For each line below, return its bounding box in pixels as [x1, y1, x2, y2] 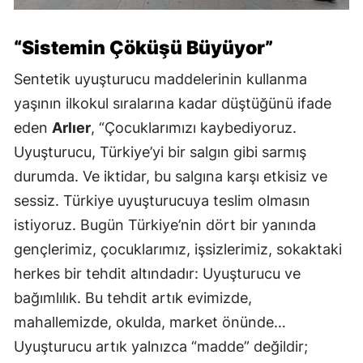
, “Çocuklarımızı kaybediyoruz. [91, 119, 297, 137]
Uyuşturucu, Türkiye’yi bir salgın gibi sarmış [14, 143, 306, 161]
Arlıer [52, 119, 91, 137]
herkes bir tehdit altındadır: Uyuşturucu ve [14, 265, 301, 283]
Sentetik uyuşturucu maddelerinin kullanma [14, 70, 307, 88]
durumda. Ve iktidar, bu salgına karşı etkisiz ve [14, 168, 327, 186]
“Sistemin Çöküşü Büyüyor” [14, 36, 273, 60]
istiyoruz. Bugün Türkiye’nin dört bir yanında [14, 216, 316, 234]
